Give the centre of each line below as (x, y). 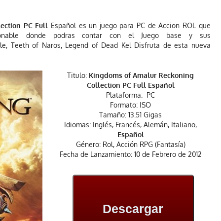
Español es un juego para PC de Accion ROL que (129, 25)
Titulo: (77, 75)
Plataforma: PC (130, 95)
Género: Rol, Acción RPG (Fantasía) (130, 144)
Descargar (133, 209)
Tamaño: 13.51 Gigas (130, 114)
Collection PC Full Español (130, 85)
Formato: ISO (130, 105)
